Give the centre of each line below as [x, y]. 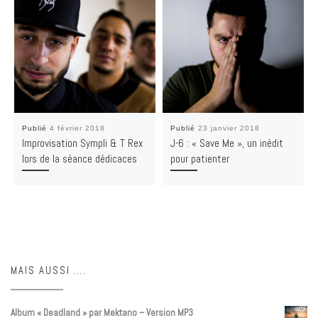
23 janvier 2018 [229, 128]
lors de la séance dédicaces [79, 159]
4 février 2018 [77, 128]
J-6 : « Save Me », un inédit [226, 143]
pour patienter [199, 159]
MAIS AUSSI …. [49, 271]
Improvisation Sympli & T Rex [82, 143]
